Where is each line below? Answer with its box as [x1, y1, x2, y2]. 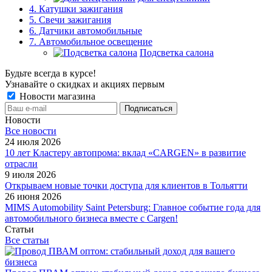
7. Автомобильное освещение [29, 36, 152, 47]
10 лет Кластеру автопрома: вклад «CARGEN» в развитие [5, 148, 246, 158]
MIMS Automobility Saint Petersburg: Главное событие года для [5, 202, 260, 212]
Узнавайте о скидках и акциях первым [5, 79, 165, 89]
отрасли [5, 158, 38, 169]
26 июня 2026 [5, 191, 61, 202]
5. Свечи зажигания [29, 15, 111, 25]
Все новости [5, 126, 56, 136]
